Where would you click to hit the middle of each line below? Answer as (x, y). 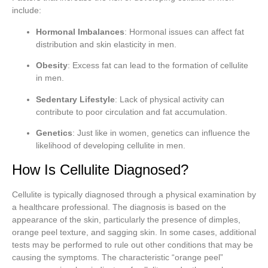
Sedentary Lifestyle (75, 99)
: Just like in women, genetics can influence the (161, 133)
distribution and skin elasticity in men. (106, 44)
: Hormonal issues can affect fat (184, 31)
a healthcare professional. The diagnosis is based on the (119, 207)
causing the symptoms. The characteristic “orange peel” (118, 258)
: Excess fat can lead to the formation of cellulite (158, 66)
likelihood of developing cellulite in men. (111, 145)
